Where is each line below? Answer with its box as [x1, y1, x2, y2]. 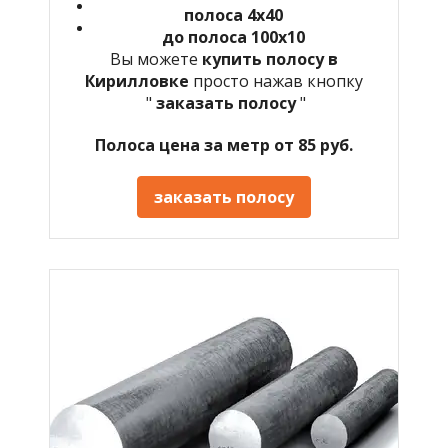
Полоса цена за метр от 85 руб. [95, 133, 353, 156]
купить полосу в [202, 47, 338, 70]
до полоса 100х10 [161, 25, 305, 48]
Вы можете [110, 47, 202, 70]
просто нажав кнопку [193, 69, 363, 92]
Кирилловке [85, 69, 193, 92]
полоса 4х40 [183, 3, 283, 26]
